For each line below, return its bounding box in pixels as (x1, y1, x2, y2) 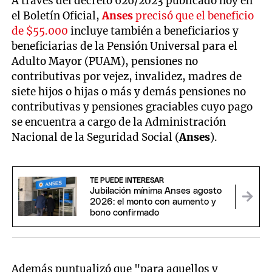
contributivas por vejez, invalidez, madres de (12, 70, 242, 84)
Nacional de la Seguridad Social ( (12, 131, 180, 144)
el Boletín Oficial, (12, 9, 100, 23)
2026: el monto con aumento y (89, 197, 216, 206)
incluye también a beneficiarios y (68, 24, 239, 38)
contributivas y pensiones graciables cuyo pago (12, 100, 253, 114)
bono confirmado (89, 208, 159, 217)
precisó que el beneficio (135, 9, 254, 23)
